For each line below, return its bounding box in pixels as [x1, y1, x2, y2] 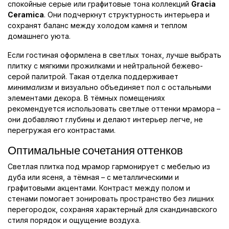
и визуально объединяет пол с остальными [53, 83, 211, 92]
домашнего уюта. [8, 32, 71, 41]
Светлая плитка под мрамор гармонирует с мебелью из [8, 162, 210, 171]
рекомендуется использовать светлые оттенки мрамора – [8, 104, 220, 113]
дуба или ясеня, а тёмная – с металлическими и [8, 173, 179, 182]
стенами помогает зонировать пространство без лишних [8, 194, 214, 203]
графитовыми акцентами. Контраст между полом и [8, 184, 190, 193]
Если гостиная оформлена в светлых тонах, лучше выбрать [8, 51, 221, 60]
